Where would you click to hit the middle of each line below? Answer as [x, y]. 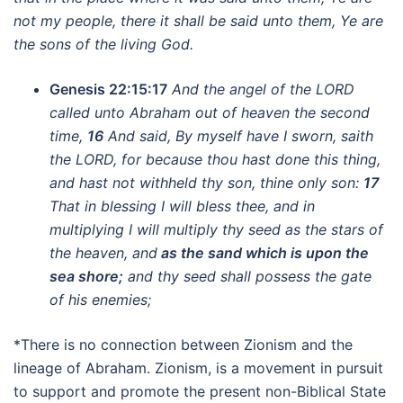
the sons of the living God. [103, 44]
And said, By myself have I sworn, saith [238, 136]
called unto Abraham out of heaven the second [210, 112]
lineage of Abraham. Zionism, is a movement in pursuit [198, 368]
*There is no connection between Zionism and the [183, 345]
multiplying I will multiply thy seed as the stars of [216, 229]
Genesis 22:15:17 [108, 89]
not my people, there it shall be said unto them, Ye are [198, 21]
